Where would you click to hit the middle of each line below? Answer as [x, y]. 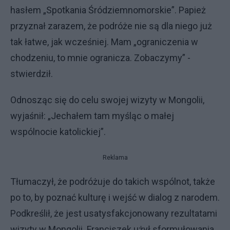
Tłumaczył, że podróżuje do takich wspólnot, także [113, 181]
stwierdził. [32, 74]
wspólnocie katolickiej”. [58, 132]
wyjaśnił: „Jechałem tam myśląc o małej [92, 116]
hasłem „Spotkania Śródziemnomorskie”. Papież [108, 10]
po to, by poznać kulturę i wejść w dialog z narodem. [115, 197]
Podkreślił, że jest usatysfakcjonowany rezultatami [114, 213]
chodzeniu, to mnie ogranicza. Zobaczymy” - [100, 58]
